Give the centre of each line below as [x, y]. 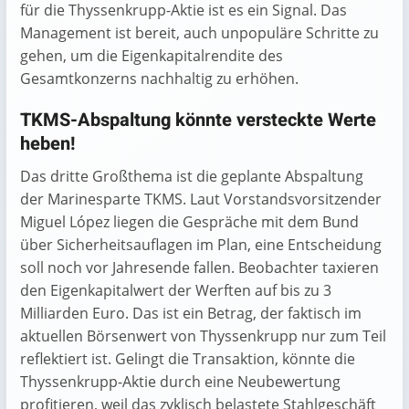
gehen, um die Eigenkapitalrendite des [152, 56]
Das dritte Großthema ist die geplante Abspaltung [192, 176]
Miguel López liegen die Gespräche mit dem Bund [189, 222]
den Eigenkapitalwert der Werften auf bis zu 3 [176, 290]
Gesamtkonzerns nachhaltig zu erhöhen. [159, 79]
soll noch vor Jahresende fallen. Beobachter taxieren [199, 267]
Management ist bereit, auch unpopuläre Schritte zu [199, 33]
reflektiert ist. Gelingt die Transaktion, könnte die [188, 359]
